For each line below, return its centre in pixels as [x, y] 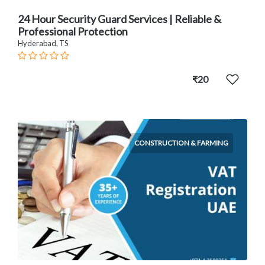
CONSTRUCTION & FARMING [181, 143]
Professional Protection [73, 31]
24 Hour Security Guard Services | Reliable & [119, 19]
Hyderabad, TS [43, 43]
